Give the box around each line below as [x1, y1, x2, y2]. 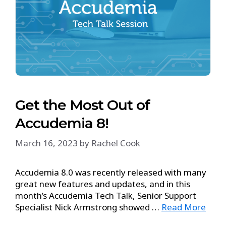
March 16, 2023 [15, 137, 78, 149]
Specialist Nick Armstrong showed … [15, 201, 161, 213]
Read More [161, 201, 206, 213]
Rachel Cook [91, 137, 140, 149]
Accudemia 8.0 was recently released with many [15, 166, 206, 178]
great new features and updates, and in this [15, 178, 190, 190]
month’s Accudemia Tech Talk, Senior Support [15, 189, 196, 201]
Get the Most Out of [15, 96, 150, 114]
